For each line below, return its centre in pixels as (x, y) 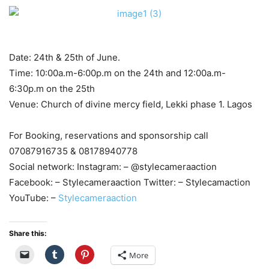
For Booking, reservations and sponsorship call (109, 135)
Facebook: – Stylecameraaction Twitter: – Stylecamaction (130, 182)
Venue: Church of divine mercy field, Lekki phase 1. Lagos (131, 104)
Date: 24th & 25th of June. (65, 57)
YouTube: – (34, 198)
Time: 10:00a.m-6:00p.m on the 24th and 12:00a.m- (117, 73)
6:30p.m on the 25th (52, 89)
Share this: (28, 233)
